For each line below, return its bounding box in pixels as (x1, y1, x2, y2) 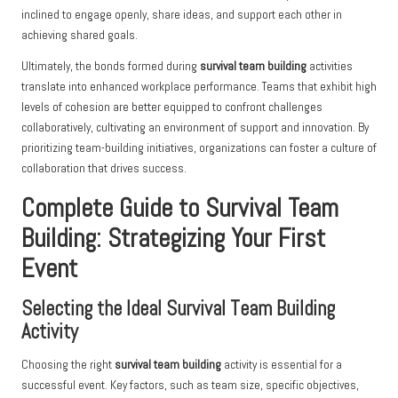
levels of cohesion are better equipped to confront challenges (21, 99, 322, 115)
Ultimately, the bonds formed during (21, 59, 200, 75)
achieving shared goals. (21, 28, 138, 44)
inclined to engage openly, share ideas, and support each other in (21, 7, 342, 23)
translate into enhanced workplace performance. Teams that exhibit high (21, 79, 377, 95)
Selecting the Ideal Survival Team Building (21, 296, 335, 322)
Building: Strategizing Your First (21, 222, 325, 255)
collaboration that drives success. (21, 161, 187, 177)
